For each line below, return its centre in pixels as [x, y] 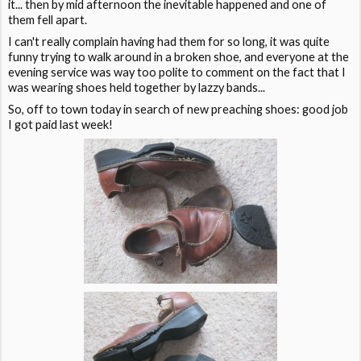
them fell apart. [48, 19]
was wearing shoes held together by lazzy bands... [137, 87]
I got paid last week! [61, 124]
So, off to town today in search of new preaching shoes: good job [178, 109]
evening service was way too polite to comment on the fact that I [177, 72]
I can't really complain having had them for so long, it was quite [169, 41]
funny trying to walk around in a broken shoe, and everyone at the [179, 56]
